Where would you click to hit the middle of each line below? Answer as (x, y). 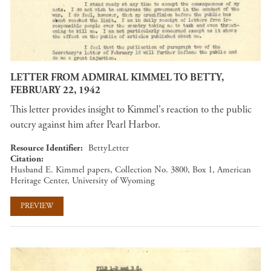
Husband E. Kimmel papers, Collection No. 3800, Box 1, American (131, 169)
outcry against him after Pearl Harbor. (85, 124)
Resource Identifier (45, 148)
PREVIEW (37, 206)
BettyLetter (109, 148)
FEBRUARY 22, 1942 (55, 90)
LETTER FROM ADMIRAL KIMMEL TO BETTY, (117, 78)
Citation (26, 158)
